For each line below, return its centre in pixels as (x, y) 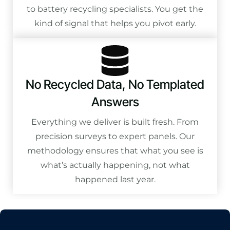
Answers (115, 102)
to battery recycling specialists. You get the (115, 9)
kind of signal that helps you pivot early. (115, 23)
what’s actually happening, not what (115, 165)
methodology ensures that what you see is (115, 150)
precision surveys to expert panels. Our (115, 136)
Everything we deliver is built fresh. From (115, 122)
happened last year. (115, 179)
